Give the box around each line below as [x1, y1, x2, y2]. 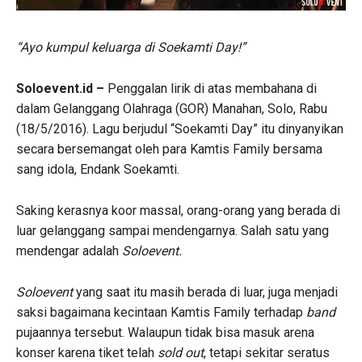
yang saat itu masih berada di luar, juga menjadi [76, 284, 338, 300]
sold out [158, 344, 204, 360]
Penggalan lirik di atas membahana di [104, 80, 317, 96]
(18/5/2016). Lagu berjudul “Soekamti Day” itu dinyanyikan [16, 120, 343, 137]
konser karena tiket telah [16, 344, 158, 360]
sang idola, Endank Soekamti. [16, 161, 179, 177]
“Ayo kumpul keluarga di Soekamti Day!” [16, 39, 246, 55]
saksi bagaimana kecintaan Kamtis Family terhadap [16, 304, 306, 320]
